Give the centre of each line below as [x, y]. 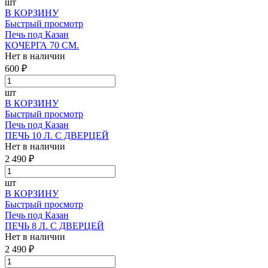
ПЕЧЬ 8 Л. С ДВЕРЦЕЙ [54, 226]
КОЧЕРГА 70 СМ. [42, 45]
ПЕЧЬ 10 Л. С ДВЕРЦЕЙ [57, 135]
